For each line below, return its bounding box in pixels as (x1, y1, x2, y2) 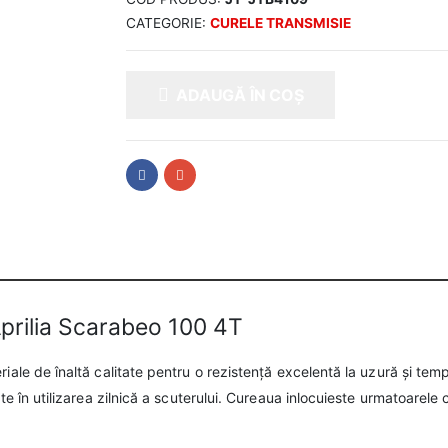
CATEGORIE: (125, 15, 210, 31)
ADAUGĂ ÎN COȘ (176, 84, 304, 105)
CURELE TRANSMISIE (209, 15, 351, 31)
